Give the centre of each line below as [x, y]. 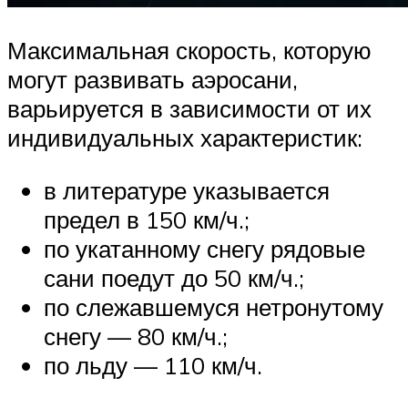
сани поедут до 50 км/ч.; [174, 277]
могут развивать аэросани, [153, 80]
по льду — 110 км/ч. [153, 365]
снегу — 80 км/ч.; [136, 336]
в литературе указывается [187, 190]
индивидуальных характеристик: [185, 138]
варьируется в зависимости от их [189, 109]
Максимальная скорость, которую [189, 51]
